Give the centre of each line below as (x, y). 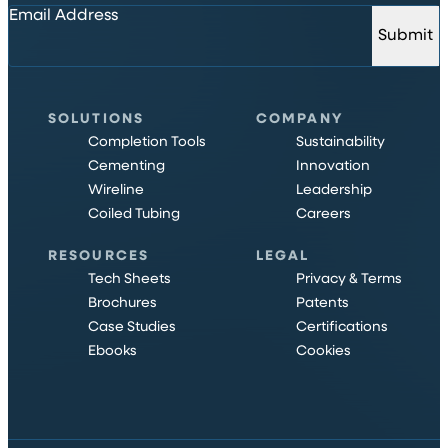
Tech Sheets (129, 279)
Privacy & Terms (349, 279)
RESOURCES (98, 256)
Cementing (126, 166)
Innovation (333, 166)
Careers (323, 214)
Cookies (323, 351)
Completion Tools (147, 142)
